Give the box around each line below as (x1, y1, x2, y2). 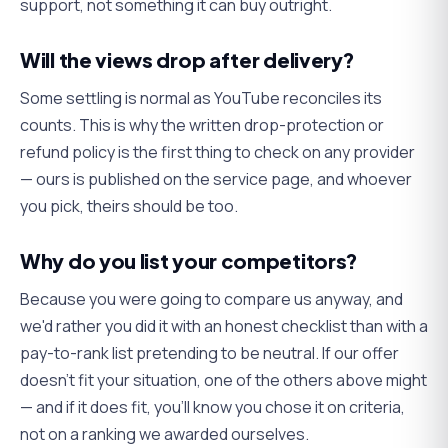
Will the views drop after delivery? (20, 46, 355, 72)
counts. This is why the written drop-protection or (20, 113, 384, 136)
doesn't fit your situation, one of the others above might (20, 368, 427, 391)
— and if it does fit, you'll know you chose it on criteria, (20, 395, 405, 418)
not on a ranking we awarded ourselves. (20, 422, 309, 445)
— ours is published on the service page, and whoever (20, 167, 412, 190)
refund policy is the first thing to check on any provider (20, 140, 415, 163)
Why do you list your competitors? (20, 247, 359, 273)
